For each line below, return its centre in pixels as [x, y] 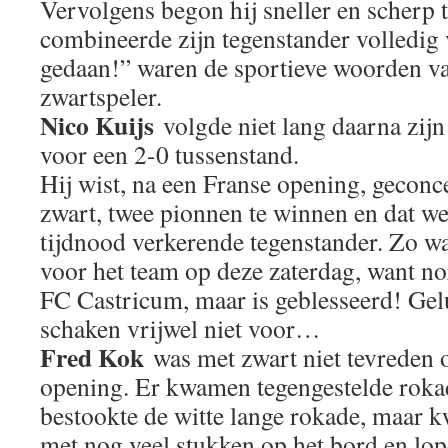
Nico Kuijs [97, 125]
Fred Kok [92, 357]
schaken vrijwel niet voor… [180, 328]
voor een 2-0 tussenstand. [169, 154]
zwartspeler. [101, 96]
